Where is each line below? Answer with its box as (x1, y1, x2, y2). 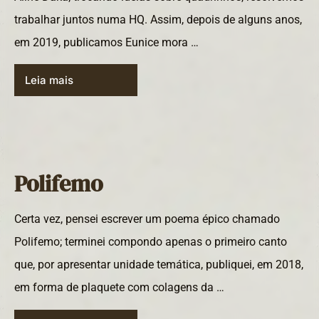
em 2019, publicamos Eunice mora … (14, 35, 199, 49)
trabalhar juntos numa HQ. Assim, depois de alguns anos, (14, 12, 302, 26)
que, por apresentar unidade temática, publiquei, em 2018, (14, 258, 303, 272)
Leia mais (25, 73, 73, 88)
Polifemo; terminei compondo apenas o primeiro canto (14, 235, 287, 249)
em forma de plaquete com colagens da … (14, 281, 224, 295)
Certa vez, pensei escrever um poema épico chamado (14, 212, 280, 226)
